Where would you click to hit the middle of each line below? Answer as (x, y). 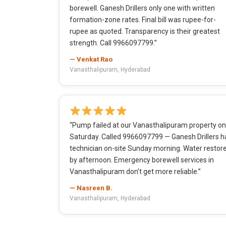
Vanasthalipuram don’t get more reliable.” (135, 171)
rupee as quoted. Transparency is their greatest (145, 31)
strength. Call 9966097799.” (113, 43)
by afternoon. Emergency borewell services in (142, 160)
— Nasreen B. (91, 188)
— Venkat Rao (91, 59)
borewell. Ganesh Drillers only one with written (142, 8)
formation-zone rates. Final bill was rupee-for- (143, 19)
